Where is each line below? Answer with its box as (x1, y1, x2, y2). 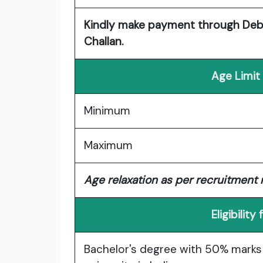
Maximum (84, 137, 133, 153)
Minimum (84, 103, 130, 118)
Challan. (84, 33, 123, 49)
